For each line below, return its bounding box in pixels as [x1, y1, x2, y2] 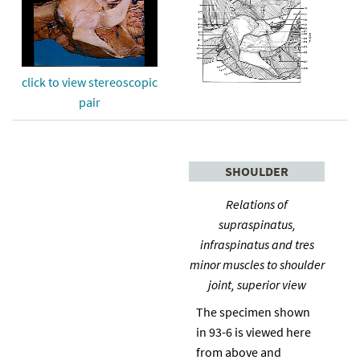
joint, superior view [207, 276, 306, 292]
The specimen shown [196, 303, 310, 320]
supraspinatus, [218, 215, 296, 232]
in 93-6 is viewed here [196, 323, 311, 340]
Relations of [226, 195, 288, 212]
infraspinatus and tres [199, 235, 314, 252]
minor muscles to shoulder [189, 256, 325, 272]
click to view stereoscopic [22, 73, 157, 90]
